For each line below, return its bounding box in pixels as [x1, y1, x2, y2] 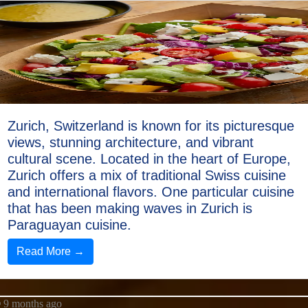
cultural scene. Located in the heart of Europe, [8, 151, 291, 166]
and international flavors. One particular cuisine [8, 184, 294, 199]
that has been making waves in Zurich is [8, 201, 252, 216]
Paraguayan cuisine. [8, 217, 131, 232]
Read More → [16, 245, 85, 257]
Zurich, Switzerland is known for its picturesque [8, 118, 294, 133]
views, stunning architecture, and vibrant [8, 135, 254, 150]
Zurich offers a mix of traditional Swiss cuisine [8, 168, 286, 183]
